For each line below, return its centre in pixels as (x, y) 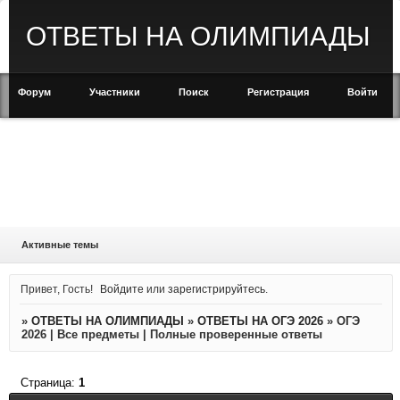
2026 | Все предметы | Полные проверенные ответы (171, 335)
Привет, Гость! (56, 288)
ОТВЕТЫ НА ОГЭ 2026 (260, 321)
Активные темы (59, 245)
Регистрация (278, 92)
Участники (115, 92)
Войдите (122, 288)
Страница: (49, 382)
